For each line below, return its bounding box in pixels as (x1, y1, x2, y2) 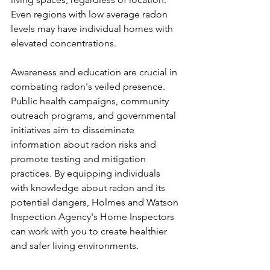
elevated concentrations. (11, 37, 116, 49)
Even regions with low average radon (11, 8, 170, 20)
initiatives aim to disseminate (11, 124, 137, 136)
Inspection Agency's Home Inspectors (11, 211, 177, 222)
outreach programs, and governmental (11, 110, 178, 121)
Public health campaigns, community (11, 95, 171, 107)
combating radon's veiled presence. (11, 81, 168, 92)
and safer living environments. (11, 240, 139, 251)
